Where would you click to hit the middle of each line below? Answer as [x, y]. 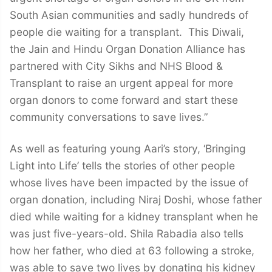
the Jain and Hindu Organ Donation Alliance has [127, 49]
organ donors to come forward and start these [124, 100]
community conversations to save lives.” [109, 117]
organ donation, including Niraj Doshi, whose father [136, 200]
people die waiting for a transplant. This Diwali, [127, 32]
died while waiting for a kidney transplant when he [134, 217]
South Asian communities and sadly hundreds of [129, 15]
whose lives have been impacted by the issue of [129, 183]
